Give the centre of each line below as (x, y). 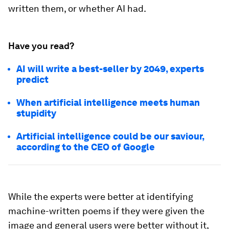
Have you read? (41, 46)
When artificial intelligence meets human (108, 102)
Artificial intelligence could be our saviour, (110, 136)
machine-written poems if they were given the (106, 211)
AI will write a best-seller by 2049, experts (110, 69)
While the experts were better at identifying (101, 197)
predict (32, 79)
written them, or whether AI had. (77, 8)
